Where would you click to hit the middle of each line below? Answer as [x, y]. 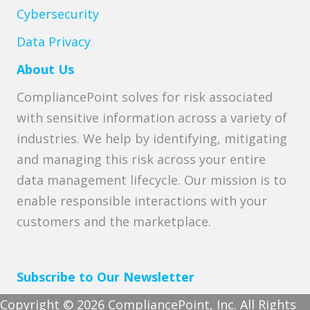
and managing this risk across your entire [141, 159]
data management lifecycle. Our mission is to [152, 180]
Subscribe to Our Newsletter [106, 277]
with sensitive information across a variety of [152, 118]
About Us [45, 70]
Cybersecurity [58, 14]
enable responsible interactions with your [142, 201]
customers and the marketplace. [114, 222]
